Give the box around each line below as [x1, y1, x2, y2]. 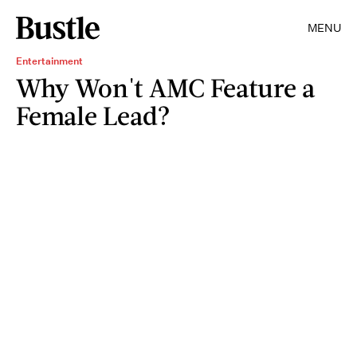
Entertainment [16, 54, 83, 68]
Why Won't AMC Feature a [16, 72, 316, 103]
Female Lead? [16, 100, 171, 131]
